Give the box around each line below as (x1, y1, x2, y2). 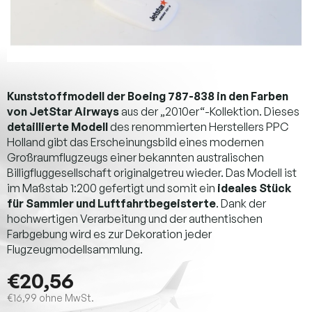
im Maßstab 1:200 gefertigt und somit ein (7, 180, 217, 195)
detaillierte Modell (7, 119, 108, 134)
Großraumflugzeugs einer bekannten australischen (7, 150, 264, 164)
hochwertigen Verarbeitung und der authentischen (7, 211, 263, 226)
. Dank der (216, 196, 266, 210)
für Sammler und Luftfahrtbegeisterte (7, 196, 216, 210)
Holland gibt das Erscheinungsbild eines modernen (7, 134, 264, 149)
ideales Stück (217, 180, 291, 195)
